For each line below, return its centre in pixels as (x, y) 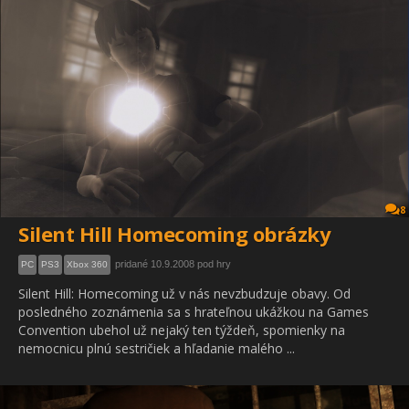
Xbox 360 (87, 264)
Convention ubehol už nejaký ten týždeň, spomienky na (182, 330)
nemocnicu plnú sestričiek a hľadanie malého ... (157, 348)
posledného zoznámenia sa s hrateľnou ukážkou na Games (194, 312)
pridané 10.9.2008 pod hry (173, 264)
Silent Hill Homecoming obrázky (174, 234)
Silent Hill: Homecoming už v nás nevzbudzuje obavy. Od (184, 294)
